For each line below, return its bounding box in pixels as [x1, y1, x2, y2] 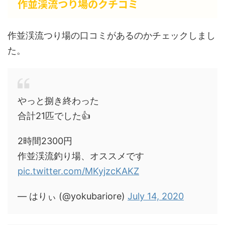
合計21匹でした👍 [18, 110, 90, 121]
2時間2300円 [18, 136, 72, 146]
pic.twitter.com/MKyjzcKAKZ [18, 166, 139, 176]
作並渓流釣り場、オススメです [18, 151, 144, 161]
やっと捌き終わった [18, 95, 99, 106]
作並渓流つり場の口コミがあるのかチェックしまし [8, 30, 215, 41]
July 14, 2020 [128, 191, 184, 201]
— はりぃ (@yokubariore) [18, 191, 128, 201]
